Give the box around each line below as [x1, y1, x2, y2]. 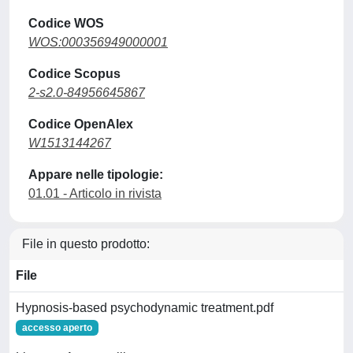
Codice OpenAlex [28, 117, 133, 131]
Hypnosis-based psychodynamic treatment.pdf [16, 300, 273, 314]
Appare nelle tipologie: [28, 167, 163, 181]
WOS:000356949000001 [28, 35, 168, 49]
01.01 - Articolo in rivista [28, 186, 162, 200]
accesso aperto [21, 321, 92, 333]
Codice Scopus [28, 66, 121, 80]
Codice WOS [28, 16, 104, 30]
